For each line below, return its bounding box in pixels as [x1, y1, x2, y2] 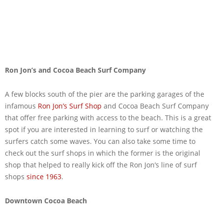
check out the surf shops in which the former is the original [5, 148, 200, 158]
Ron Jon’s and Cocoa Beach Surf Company [5, 65, 146, 75]
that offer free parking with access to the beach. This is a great [5, 113, 211, 122]
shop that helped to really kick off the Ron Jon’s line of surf [5, 160, 197, 169]
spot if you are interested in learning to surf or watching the [5, 125, 203, 134]
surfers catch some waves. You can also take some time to [5, 137, 195, 146]
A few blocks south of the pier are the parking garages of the [5, 89, 204, 99]
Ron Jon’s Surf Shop [38, 101, 102, 110]
